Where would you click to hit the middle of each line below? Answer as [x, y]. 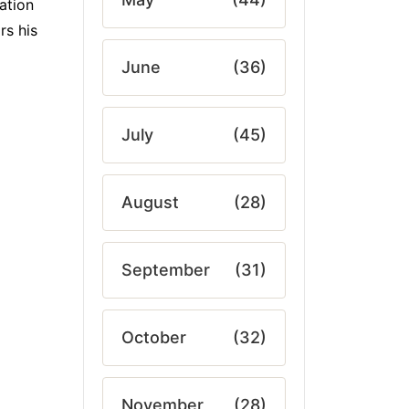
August [150, 202]
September [166, 270]
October [154, 337]
